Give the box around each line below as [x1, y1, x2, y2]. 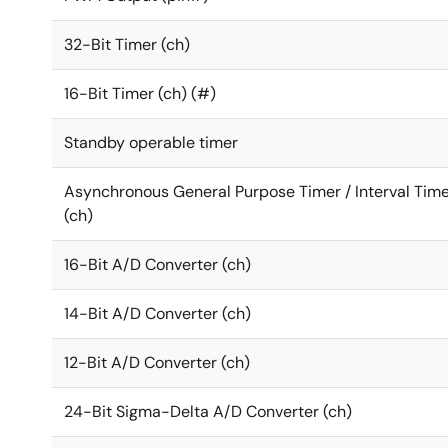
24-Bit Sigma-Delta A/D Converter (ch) [64, 401, 352, 423]
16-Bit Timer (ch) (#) [64, 83, 216, 105]
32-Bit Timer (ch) [64, 34, 190, 56]
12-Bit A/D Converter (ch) [64, 352, 250, 374]
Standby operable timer [64, 132, 238, 154]
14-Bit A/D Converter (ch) [64, 303, 251, 325]
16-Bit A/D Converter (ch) [64, 254, 251, 276]
